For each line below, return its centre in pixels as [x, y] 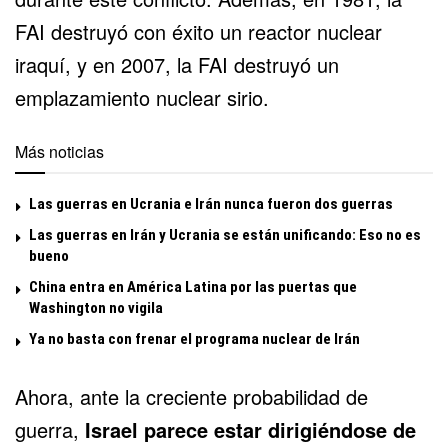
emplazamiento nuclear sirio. [142, 97]
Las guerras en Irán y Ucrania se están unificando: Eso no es [225, 234]
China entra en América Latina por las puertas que [193, 286]
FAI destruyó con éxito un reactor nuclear [198, 31]
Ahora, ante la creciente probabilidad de [191, 396]
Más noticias [59, 151]
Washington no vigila [96, 307]
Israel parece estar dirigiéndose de [250, 429]
